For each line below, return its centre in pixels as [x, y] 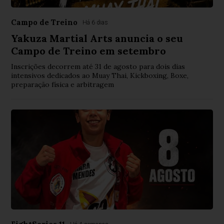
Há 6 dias [95, 23]
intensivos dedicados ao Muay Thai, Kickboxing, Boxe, [100, 76]
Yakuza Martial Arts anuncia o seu [97, 38]
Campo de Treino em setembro [89, 51]
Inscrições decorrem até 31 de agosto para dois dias [98, 67]
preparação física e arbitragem [63, 85]
